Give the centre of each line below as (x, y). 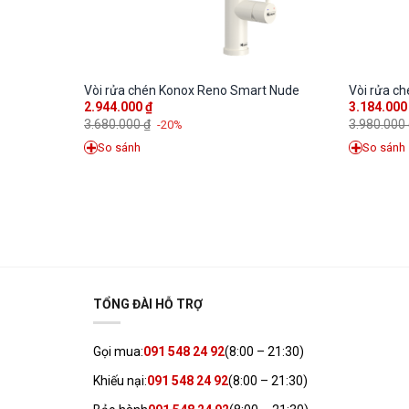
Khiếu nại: (120, 380)
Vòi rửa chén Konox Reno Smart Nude (192, 91)
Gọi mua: (118, 351)
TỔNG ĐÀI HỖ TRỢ (148, 304)
